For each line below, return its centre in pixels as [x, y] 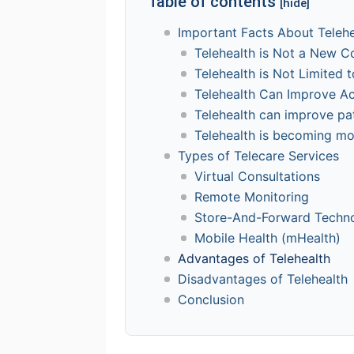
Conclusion [211, 300]
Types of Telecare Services [259, 156]
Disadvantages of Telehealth [263, 279]
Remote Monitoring [254, 197]
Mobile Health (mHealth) [268, 238]
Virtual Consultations [258, 177]
